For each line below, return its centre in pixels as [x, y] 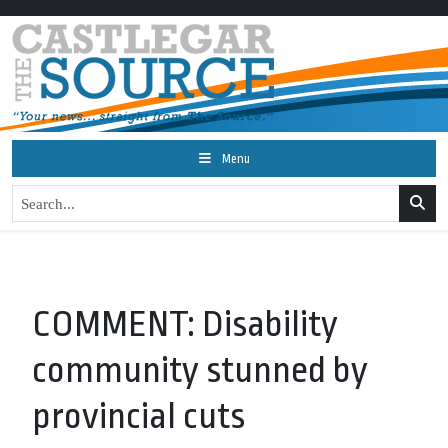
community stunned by [200, 370]
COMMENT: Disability [185, 324]
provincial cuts [138, 416]
